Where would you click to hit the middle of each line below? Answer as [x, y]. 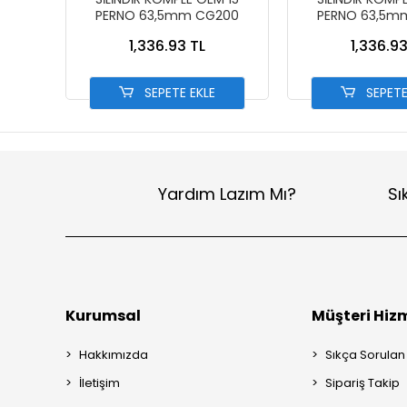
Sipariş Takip [363, 383]
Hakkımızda [114, 355]
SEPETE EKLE [179, 93]
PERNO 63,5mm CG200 [167, 15]
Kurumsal [103, 316]
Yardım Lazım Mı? [227, 194]
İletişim [99, 383]
